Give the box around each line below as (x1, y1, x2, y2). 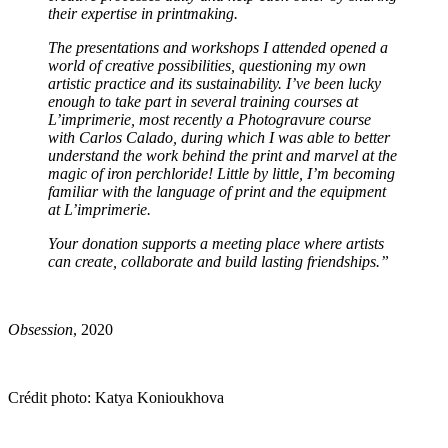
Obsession (8, 320, 73, 338)
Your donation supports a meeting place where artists (48, 234, 384, 252)
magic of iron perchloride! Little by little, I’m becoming (48, 164, 395, 182)
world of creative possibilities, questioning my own (48, 56, 366, 74)
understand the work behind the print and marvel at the (48, 146, 397, 164)
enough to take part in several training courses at (48, 92, 358, 110)
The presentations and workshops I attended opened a (48, 38, 388, 56)
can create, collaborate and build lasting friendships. (48, 252, 380, 270)
